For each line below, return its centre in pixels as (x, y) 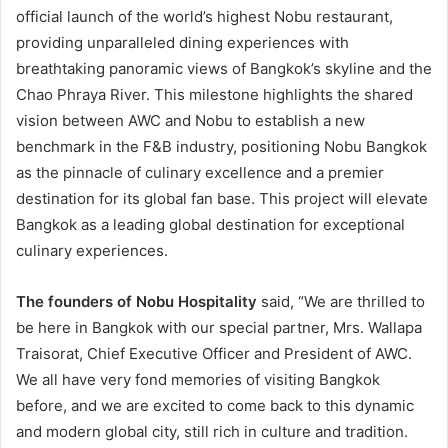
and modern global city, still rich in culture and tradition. (212, 431)
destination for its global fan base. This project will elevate (222, 198)
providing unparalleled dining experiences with (182, 42)
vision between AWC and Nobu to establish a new (190, 120)
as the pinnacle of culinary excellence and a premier (200, 172)
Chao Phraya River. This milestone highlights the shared (214, 94)
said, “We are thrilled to (341, 301)
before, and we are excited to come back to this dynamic (215, 405)
